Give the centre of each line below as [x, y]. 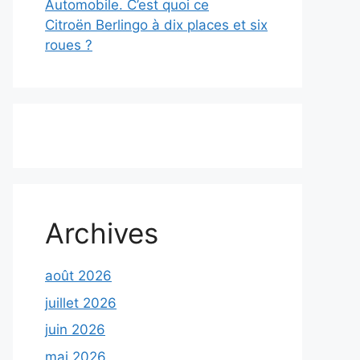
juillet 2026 [81, 303]
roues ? [69, 45]
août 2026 [78, 276]
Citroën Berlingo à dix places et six [156, 25]
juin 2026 [75, 330]
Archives [102, 233]
